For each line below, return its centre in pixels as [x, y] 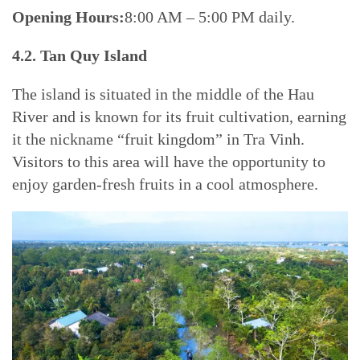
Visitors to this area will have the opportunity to [169, 162]
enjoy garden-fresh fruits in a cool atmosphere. [165, 184]
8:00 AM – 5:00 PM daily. [210, 17]
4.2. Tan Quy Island [80, 55]
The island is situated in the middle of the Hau [163, 94]
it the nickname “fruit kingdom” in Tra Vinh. [158, 139]
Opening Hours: [68, 17]
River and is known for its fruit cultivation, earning [179, 117]
